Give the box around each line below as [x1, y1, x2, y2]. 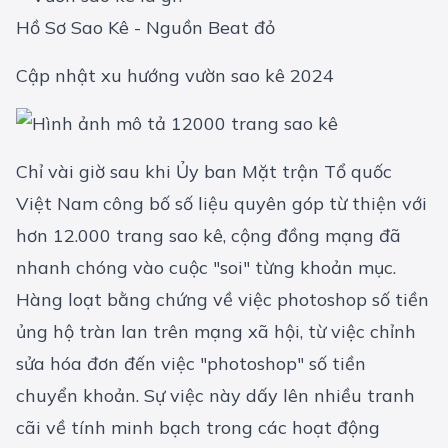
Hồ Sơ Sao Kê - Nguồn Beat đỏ [16, 16, 275, 40]
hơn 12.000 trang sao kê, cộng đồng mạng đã [16, 224, 401, 248]
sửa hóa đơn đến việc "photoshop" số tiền [16, 352, 366, 376]
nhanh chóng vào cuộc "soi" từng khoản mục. [16, 256, 396, 280]
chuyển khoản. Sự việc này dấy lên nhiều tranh [16, 384, 415, 408]
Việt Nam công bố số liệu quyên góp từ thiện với [16, 192, 427, 216]
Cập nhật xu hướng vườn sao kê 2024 [16, 64, 334, 88]
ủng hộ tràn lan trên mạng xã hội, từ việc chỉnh [16, 320, 416, 344]
